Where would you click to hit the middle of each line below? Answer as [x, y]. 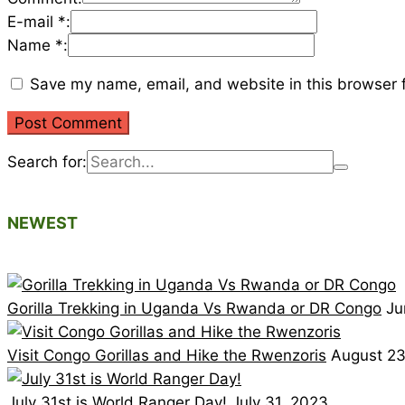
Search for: [47, 162]
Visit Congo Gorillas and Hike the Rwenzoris [167, 356]
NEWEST [42, 223]
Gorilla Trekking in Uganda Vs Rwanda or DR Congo [194, 309]
